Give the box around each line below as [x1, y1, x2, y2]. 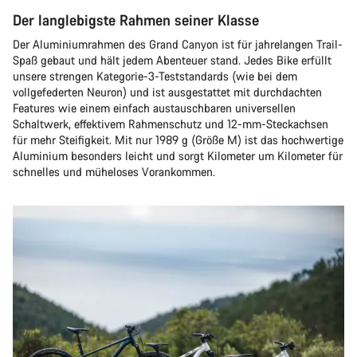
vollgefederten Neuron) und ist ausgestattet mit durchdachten [13, 84, 322, 100]
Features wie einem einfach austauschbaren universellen [13, 100, 296, 116]
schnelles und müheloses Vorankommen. [13, 164, 215, 179]
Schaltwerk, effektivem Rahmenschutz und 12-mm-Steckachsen [13, 116, 328, 131]
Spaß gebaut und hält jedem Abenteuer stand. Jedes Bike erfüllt [13, 53, 331, 68]
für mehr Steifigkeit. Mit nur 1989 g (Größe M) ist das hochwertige [13, 132, 343, 147]
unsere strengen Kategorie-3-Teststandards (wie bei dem [13, 69, 297, 84]
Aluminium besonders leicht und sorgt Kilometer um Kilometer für [13, 148, 343, 163]
